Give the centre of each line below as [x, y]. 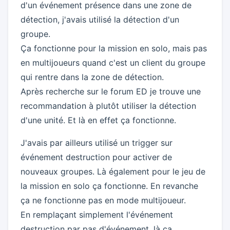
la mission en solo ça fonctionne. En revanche [109, 186]
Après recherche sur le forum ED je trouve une [111, 91]
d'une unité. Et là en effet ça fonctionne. [98, 120]
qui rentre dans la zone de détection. [92, 77]
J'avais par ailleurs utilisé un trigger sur [97, 143]
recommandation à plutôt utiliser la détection [108, 106]
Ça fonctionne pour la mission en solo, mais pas [114, 48]
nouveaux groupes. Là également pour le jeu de [113, 171]
